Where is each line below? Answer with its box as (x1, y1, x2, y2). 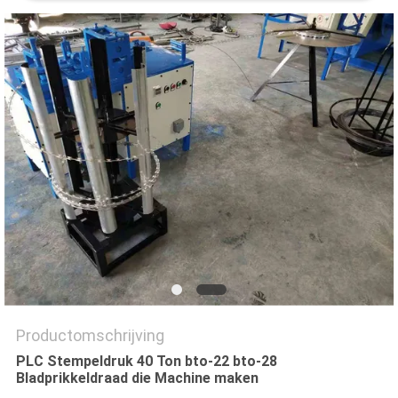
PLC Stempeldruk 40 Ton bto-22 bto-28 (15, 353, 277, 370)
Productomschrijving (15, 326, 164, 346)
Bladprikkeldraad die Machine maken (15, 370, 259, 387)
